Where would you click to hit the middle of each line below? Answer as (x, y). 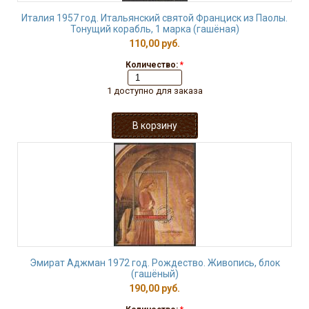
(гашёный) (154, 274)
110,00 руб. (154, 43)
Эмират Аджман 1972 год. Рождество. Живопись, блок (154, 263)
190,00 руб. (154, 288)
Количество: (153, 65)
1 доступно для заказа (154, 91)
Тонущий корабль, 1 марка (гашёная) (154, 29)
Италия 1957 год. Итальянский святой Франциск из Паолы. (154, 18)
